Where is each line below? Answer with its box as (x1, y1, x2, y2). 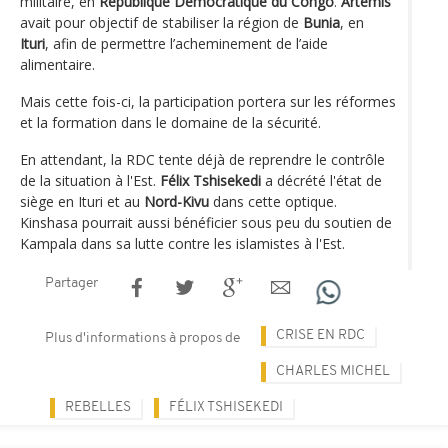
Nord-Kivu (144, 191, 209, 211)
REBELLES (65, 399, 131, 415)
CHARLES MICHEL (276, 363, 390, 379)
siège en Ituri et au (20, 191, 144, 211)
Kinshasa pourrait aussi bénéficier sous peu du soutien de (20, 212, 392, 232)
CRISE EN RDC (276, 327, 365, 343)
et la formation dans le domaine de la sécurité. (20, 112, 321, 132)
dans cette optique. (209, 191, 337, 211)
